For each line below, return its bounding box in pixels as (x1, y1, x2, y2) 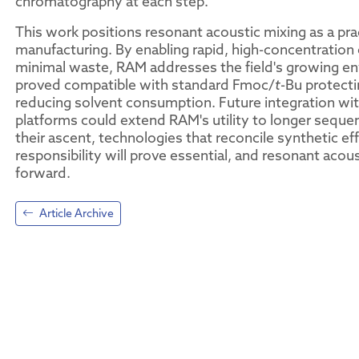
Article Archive (37, 206, 114, 220)
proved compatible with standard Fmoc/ (15, 75, 275, 94)
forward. (15, 163, 71, 182)
